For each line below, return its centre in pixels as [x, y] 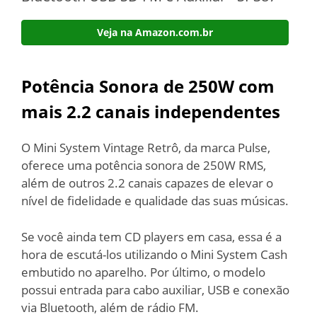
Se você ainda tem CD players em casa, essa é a [151, 236]
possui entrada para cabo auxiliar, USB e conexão [155, 289]
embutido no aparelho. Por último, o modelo [143, 272]
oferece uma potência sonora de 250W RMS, [144, 165]
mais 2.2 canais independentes [153, 111]
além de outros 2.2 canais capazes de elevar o [147, 183]
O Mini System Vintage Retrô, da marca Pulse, [146, 148]
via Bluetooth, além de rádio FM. [110, 307]
